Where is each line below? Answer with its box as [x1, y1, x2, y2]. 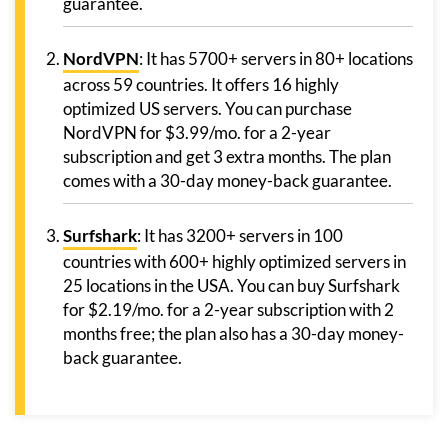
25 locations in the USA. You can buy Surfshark [63, 274, 400, 296]
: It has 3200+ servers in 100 [137, 224, 343, 246]
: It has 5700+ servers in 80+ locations [139, 47, 413, 69]
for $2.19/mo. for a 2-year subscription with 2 [63, 298, 394, 320]
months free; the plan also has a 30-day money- [63, 322, 404, 344]
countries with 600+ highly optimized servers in [63, 250, 406, 272]
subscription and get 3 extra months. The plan [63, 145, 391, 167]
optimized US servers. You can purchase [63, 97, 352, 119]
